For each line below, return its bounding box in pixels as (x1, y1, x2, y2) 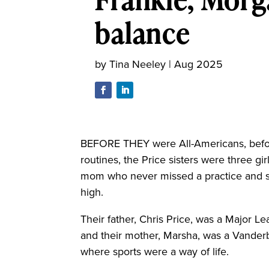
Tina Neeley (109, 56, 166, 72)
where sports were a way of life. (80, 244, 229, 260)
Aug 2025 (174, 56, 223, 72)
